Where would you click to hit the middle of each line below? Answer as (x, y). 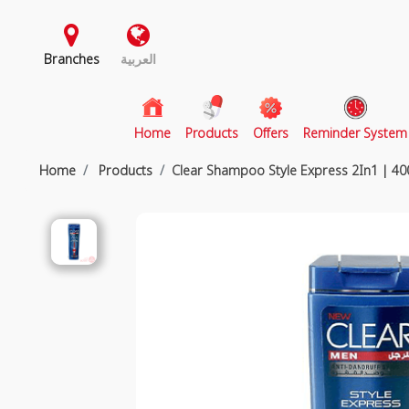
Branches (71, 59)
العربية (139, 59)
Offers (271, 133)
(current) (194, 132)
